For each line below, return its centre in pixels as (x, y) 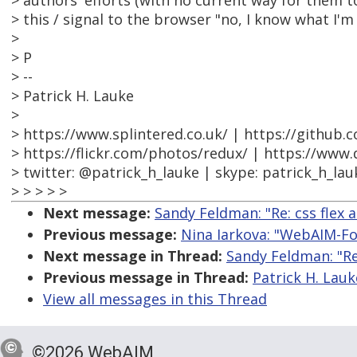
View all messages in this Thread (155, 299)
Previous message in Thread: (146, 278)
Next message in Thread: (133, 256)
